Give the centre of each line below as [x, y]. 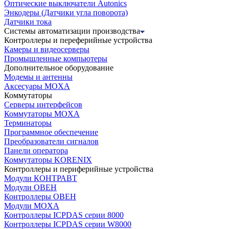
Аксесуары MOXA [37, 86]
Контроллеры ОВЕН [40, 197]
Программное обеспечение [51, 132]
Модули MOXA [32, 206]
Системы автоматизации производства [72, 31]
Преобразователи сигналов [51, 142]
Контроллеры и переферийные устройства [78, 40]
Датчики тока [28, 22]
